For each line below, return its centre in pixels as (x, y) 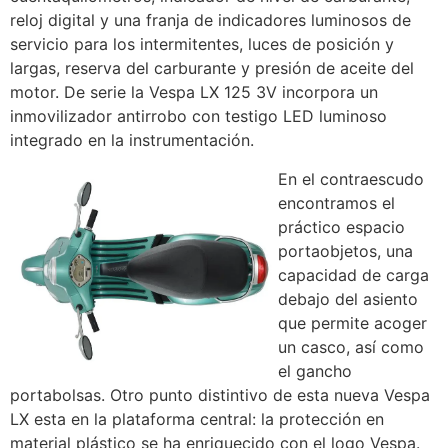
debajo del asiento (348, 298)
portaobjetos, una (345, 250)
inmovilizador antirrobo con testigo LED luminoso (198, 116)
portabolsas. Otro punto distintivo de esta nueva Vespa (220, 394)
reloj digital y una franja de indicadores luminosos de (210, 20)
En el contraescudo (351, 178)
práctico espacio (341, 226)
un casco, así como (351, 346)
